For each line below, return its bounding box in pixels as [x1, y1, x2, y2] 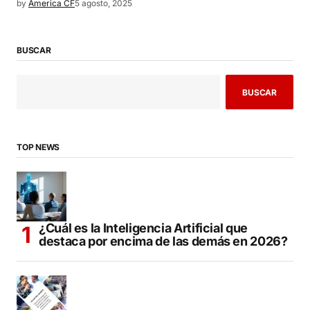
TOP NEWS [17, 142, 60, 153]
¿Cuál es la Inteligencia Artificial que [39, 221, 248, 236]
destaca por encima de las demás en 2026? [39, 234, 288, 249]
